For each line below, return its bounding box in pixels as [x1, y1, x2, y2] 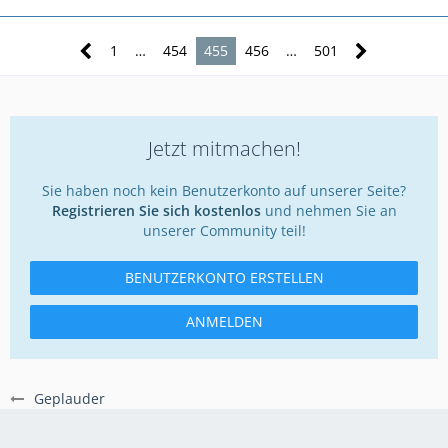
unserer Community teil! [142, 220, 306, 240]
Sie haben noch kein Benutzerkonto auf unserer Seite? [42, 180, 406, 200]
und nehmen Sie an [260, 200, 397, 220]
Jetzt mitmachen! [147, 134, 301, 162]
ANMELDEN [185, 311, 263, 331]
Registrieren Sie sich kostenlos [51, 200, 261, 220]
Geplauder [34, 388, 105, 408]
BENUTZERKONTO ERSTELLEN [124, 267, 324, 287]
